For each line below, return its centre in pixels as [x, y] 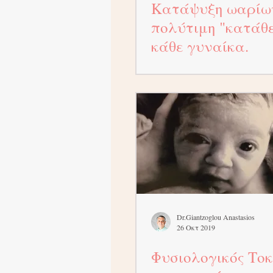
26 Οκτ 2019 [196, 227]
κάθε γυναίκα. [200, 46]
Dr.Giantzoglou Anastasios [216, 217]
